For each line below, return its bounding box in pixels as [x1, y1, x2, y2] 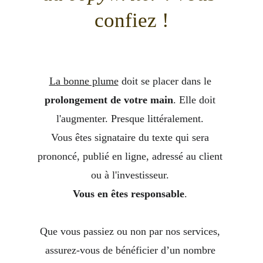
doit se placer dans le [118, 75, 214, 87]
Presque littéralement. [108, 113, 207, 124]
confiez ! [94, 9, 169, 32]
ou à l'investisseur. [91, 169, 172, 181]
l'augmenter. [56, 113, 108, 124]
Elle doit [179, 94, 218, 106]
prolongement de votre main [45, 94, 173, 106]
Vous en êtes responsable [73, 188, 184, 200]
